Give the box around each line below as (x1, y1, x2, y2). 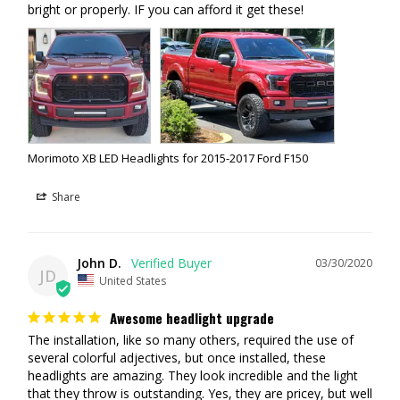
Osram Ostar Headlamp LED (119, 32, 271, 46)
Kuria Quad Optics (102, 70, 202, 84)
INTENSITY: (29, 107, 94, 121)
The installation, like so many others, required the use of (28, 330, 354, 348)
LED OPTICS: (29, 70, 103, 84)
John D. (77, 254, 121, 272)
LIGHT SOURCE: (29, 32, 120, 46)
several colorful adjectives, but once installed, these (28, 348, 326, 366)
